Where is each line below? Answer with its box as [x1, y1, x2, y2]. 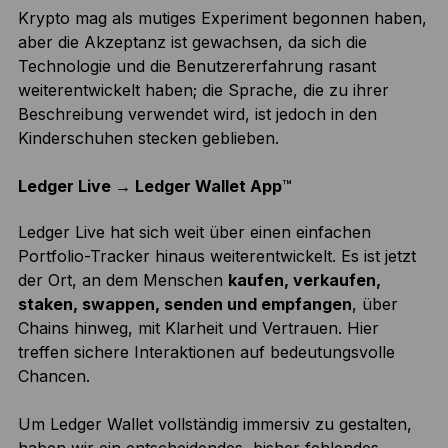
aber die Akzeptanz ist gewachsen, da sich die [17, 32, 367, 53]
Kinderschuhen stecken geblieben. [17, 128, 279, 149]
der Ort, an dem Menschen [17, 270, 228, 291]
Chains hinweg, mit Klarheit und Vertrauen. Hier [17, 318, 379, 339]
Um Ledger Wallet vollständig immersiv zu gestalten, [17, 414, 412, 435]
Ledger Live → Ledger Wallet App [17, 176, 282, 197]
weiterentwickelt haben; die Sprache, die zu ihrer [17, 80, 389, 101]
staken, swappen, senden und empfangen [17, 294, 352, 315]
